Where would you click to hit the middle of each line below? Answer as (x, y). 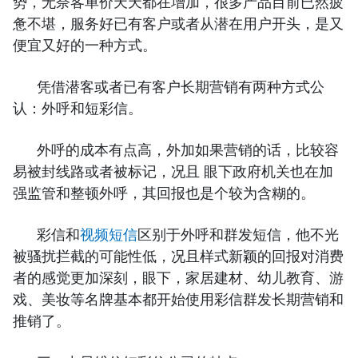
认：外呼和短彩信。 (78, 109)
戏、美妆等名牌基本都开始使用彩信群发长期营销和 (178, 300)
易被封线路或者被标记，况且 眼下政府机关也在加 (173, 172)
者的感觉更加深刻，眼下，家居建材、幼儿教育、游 (178, 278)
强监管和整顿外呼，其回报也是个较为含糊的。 (164, 193)
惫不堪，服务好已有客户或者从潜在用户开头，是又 (178, 24)
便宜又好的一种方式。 (85, 46)
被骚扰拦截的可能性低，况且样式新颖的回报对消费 (178, 257)
